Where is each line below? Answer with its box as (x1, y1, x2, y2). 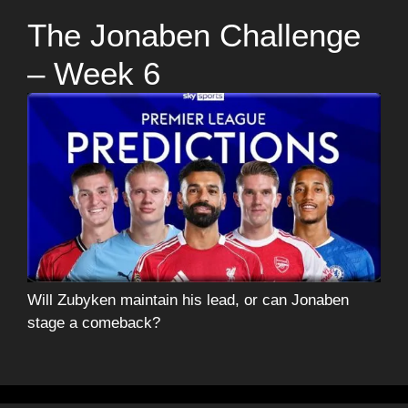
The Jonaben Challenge (27, 16, 361, 53)
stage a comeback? (27, 314, 160, 332)
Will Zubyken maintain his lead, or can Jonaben (27, 291, 349, 310)
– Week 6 (27, 55, 160, 91)
